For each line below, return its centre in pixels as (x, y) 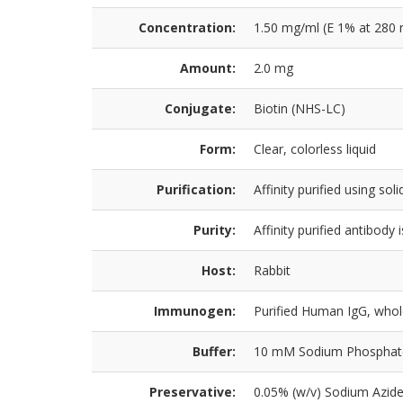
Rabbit (272, 270)
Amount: (208, 68)
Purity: (215, 230)
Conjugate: (200, 108)
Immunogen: (195, 311)
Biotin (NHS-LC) (300, 108)
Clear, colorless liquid (315, 149)
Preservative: (193, 392)
